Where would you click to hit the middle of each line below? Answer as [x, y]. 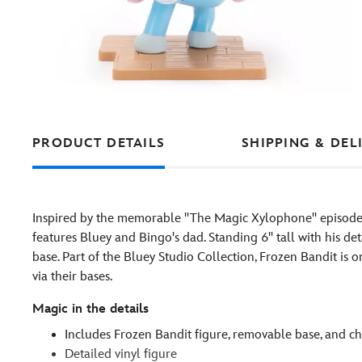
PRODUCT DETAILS [99, 143]
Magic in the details [90, 309]
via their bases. [72, 277]
